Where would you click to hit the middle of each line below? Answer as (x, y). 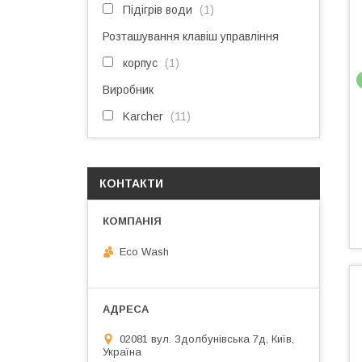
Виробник (128, 90)
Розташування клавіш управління (191, 36)
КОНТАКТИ (131, 183)
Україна (122, 351)
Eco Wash (144, 251)
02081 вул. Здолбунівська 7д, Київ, (207, 339)
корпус (140, 63)
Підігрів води (158, 10)
